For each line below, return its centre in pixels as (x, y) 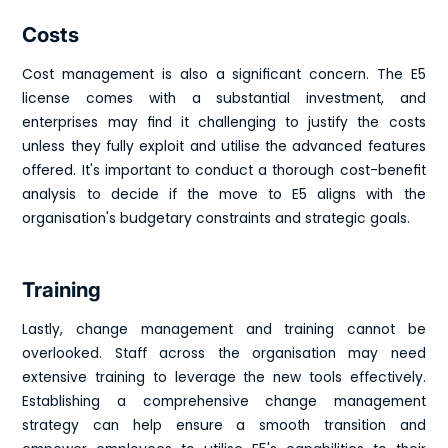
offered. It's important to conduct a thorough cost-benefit (224, 171)
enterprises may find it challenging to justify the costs (224, 123)
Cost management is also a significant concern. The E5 (224, 75)
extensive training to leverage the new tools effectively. (224, 378)
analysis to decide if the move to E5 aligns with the (224, 195)
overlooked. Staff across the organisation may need (224, 354)
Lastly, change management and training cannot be (224, 330)
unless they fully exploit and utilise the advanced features (224, 147)
